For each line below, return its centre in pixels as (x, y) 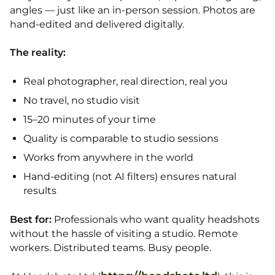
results (40, 191)
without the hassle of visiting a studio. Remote (124, 234)
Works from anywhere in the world (108, 157)
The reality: (38, 52)
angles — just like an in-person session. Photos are (133, 10)
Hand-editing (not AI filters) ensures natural (130, 176)
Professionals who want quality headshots (156, 219)
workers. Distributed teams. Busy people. (110, 248)
